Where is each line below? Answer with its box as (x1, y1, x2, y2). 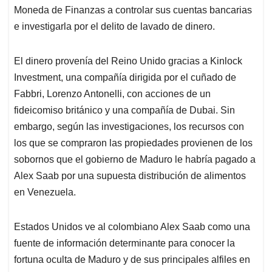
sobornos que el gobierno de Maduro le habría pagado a (14, 154, 256, 165)
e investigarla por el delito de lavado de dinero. (14, 21, 215, 32)
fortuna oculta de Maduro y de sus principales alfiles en (14, 254, 250, 265)
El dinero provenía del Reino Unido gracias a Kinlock (14, 56, 242, 67)
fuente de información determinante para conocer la (14, 238, 235, 249)
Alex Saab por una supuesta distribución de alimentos (14, 171, 246, 182)
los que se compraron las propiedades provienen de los (14, 138, 253, 149)
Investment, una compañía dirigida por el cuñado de (14, 72, 236, 83)
